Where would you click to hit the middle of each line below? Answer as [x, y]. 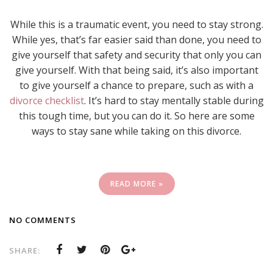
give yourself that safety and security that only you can [136, 55]
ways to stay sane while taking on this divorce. [136, 131]
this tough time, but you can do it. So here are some [136, 115]
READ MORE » [136, 183]
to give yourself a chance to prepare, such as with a [136, 85]
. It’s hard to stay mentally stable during [174, 100]
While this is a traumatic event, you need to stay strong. [136, 24]
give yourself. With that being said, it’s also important [136, 70]
